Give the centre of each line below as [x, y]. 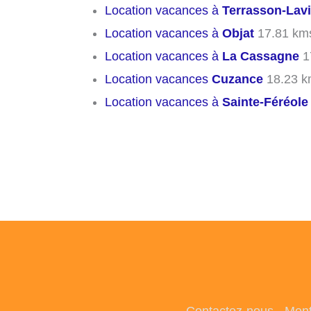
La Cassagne [261, 57]
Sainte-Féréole [265, 102]
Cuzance [237, 79]
